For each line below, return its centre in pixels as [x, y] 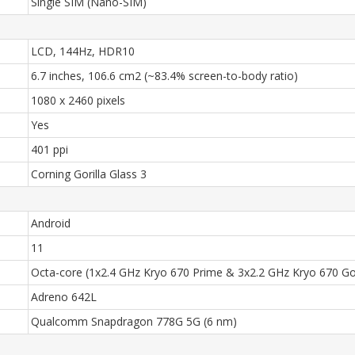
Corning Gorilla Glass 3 [89, 174]
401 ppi [50, 149]
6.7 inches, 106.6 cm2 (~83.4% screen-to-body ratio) [164, 76]
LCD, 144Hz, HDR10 [83, 51]
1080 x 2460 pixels [78, 100]
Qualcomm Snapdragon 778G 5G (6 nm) [134, 321]
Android [51, 223]
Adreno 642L [64, 297]
